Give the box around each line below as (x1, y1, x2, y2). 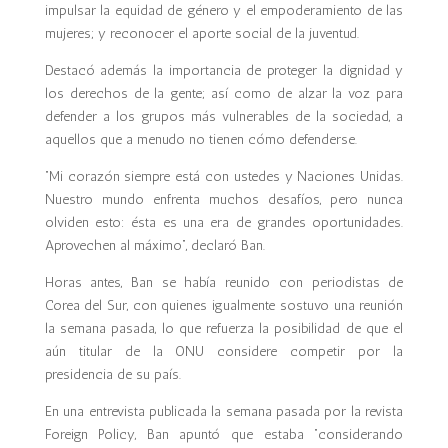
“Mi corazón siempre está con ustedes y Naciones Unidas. (44, 168, 404, 185)
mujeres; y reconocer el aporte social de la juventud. (44, 25, 359, 42)
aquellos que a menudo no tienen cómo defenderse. (44, 131, 357, 148)
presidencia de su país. (44, 366, 181, 383)
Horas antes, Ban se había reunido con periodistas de (44, 274, 404, 291)
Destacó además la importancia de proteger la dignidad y (44, 62, 404, 79)
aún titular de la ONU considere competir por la (44, 343, 404, 360)
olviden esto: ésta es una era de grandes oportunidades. (44, 214, 404, 231)
